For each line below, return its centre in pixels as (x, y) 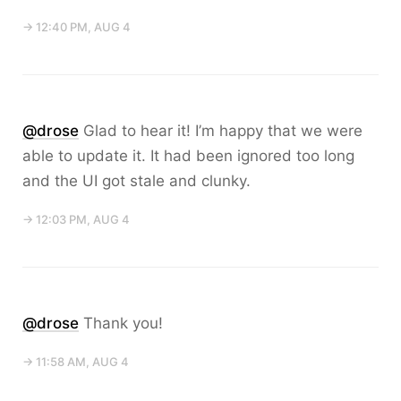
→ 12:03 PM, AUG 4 (76, 219)
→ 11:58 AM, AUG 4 (76, 362)
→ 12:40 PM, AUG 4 (77, 27)
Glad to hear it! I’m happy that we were (221, 131)
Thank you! (121, 323)
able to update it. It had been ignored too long (188, 156)
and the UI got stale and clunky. (137, 181)
